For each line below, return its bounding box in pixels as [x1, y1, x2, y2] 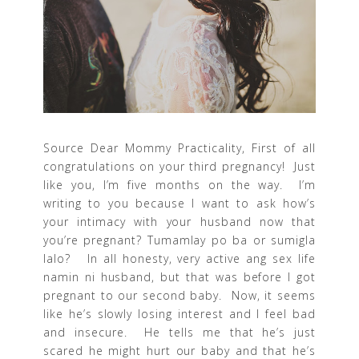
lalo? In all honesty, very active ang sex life [43, 251, 316, 267]
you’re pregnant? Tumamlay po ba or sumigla [43, 232, 316, 248]
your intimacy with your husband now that [43, 214, 316, 230]
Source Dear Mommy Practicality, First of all [43, 140, 316, 156]
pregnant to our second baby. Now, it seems [43, 288, 316, 304]
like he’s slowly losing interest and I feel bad [43, 306, 316, 322]
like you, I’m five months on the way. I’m [43, 177, 316, 193]
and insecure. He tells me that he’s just [43, 325, 316, 341]
